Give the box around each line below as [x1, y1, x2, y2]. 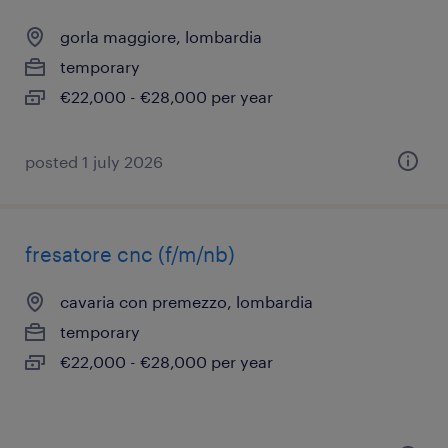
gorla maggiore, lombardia [60, 27, 262, 46]
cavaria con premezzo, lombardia [60, 292, 313, 311]
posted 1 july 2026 [25, 152, 163, 171]
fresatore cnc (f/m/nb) [25, 242, 235, 266]
